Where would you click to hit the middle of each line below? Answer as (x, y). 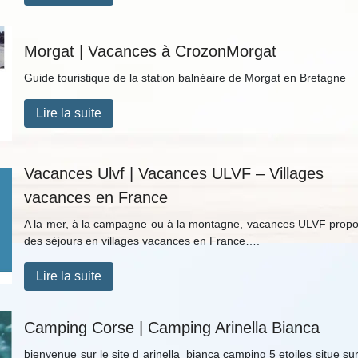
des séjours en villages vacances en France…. (142, 240)
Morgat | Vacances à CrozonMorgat (151, 51)
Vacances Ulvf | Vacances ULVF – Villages (174, 173)
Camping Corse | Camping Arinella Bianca (172, 327)
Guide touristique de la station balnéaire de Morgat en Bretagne (185, 77)
